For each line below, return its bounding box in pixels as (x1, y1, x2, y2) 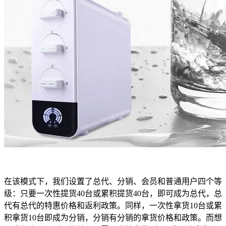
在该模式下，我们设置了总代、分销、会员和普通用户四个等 (4, 177, 222, 186)
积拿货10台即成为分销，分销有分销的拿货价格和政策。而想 (4, 213, 222, 222)
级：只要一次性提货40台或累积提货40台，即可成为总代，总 (4, 189, 222, 198)
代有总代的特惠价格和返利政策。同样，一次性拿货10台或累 (4, 201, 222, 210)
